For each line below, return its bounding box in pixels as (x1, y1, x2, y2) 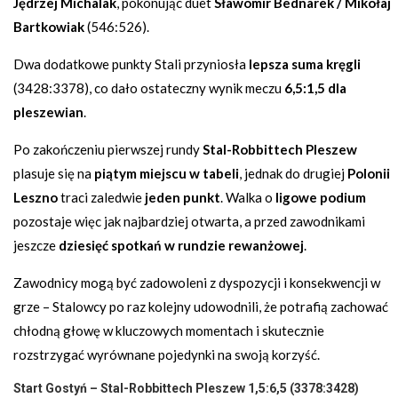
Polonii (347, 165, 390, 182)
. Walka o (220, 189, 275, 206)
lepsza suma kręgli (249, 56, 361, 73)
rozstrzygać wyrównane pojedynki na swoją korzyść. (13, 346, 320, 363)
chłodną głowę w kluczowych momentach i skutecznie (13, 322, 324, 339)
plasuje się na (13, 165, 94, 182)
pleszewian (13, 104, 84, 121)
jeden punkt (145, 189, 220, 206)
